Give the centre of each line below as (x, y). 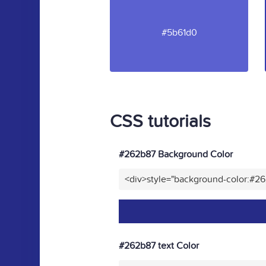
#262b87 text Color (159, 246)
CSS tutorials (160, 122)
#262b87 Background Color (176, 154)
